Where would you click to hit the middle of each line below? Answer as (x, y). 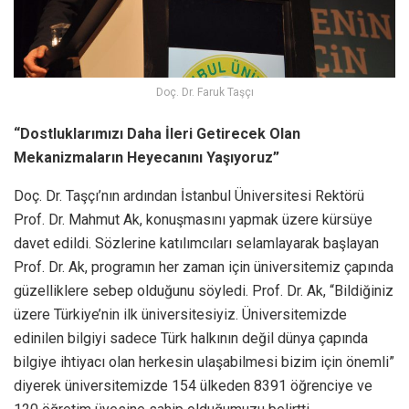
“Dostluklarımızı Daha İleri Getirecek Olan (157, 133)
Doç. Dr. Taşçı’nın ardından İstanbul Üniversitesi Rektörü (189, 195)
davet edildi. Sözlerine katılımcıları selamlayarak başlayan (196, 243)
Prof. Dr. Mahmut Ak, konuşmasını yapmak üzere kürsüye (193, 219)
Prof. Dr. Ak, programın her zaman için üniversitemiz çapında (204, 267)
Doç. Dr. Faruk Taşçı (204, 92)
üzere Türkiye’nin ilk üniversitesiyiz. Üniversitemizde (180, 314)
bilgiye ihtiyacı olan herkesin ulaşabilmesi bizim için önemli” (204, 362)
